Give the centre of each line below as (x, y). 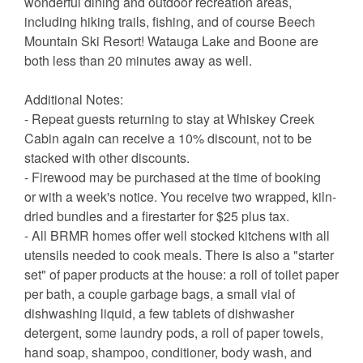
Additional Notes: (74, 100)
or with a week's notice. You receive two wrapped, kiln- (180, 197)
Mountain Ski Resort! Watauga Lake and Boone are (171, 41)
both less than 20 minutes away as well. (140, 61)
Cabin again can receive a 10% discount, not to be (168, 139)
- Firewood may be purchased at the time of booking (173, 177)
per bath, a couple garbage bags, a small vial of (160, 294)
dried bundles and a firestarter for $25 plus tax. (157, 216)
